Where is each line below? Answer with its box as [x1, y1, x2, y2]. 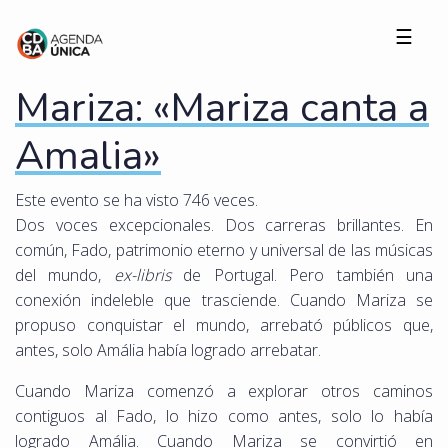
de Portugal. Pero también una [183, 263, 434, 286]
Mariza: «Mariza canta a [15, 80, 429, 135]
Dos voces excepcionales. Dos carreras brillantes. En [15, 213, 433, 236]
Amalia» [15, 128, 161, 183]
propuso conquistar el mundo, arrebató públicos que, [15, 313, 433, 336]
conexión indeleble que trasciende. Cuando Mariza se [15, 288, 433, 311]
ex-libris [113, 263, 184, 286]
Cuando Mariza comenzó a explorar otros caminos [15, 379, 433, 402]
